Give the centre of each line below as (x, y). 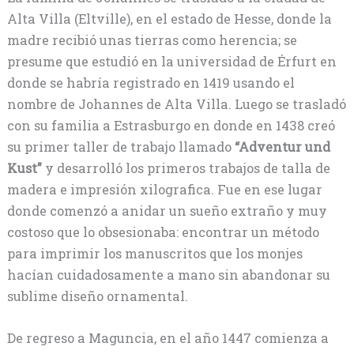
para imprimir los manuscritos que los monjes (154, 254)
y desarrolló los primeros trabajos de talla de (187, 168)
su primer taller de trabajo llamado (121, 147)
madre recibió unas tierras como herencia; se (152, 40)
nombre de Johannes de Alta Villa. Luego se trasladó (176, 104)
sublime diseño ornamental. (97, 296)
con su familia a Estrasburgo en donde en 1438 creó (171, 126)
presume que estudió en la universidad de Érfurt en (171, 62)
